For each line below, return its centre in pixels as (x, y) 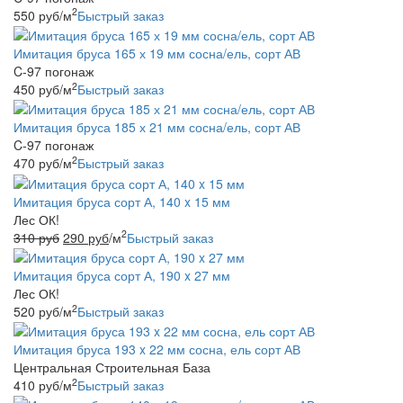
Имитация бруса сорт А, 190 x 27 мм (122, 275)
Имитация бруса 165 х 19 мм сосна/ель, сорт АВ (157, 53)
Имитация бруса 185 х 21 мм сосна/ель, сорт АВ (157, 127)
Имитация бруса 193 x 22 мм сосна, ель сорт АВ (157, 349)
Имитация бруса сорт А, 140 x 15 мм (122, 201)
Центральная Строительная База (112, 367)
